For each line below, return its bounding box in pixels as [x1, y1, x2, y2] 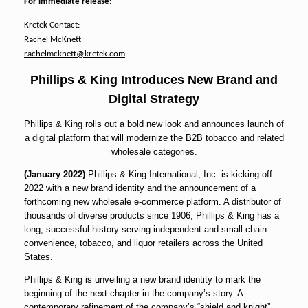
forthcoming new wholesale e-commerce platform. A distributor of [24, 197, 281, 208]
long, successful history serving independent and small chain [24, 224, 267, 235]
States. [24, 252, 53, 263]
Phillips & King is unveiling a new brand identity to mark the [24, 274, 261, 285]
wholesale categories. [111, 146, 197, 157]
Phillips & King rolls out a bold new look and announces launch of [24, 119, 284, 130]
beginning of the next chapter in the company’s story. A [24, 288, 243, 299]
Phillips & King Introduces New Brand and [30, 73, 278, 87]
